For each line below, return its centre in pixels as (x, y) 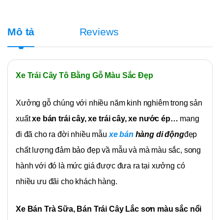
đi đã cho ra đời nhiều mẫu (62, 135)
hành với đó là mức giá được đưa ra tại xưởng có (100, 166)
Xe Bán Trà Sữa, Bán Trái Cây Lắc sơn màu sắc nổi (109, 209)
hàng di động (160, 135)
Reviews (99, 31)
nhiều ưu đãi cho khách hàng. (67, 182)
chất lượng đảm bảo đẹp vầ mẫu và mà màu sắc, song (109, 150)
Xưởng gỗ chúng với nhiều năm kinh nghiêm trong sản (109, 103)
